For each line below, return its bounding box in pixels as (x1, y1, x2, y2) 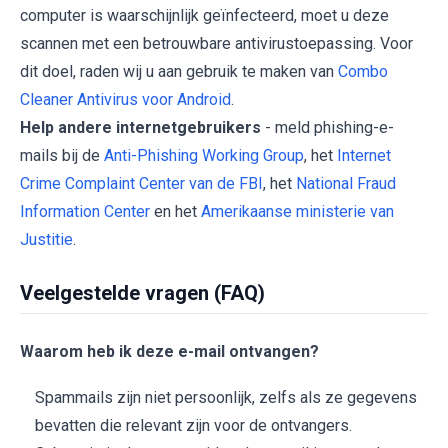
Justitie (20, 230, 73, 250)
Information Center (20, 202, 150, 222)
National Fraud (296, 174, 396, 194)
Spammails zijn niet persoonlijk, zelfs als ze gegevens (35, 388, 417, 408)
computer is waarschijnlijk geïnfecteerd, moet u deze (20, 6, 389, 26)
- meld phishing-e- (261, 118, 394, 138)
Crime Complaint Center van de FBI (20, 174, 263, 194)
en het (150, 202, 201, 222)
